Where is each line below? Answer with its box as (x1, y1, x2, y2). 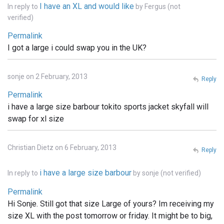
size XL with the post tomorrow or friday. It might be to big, (7, 211, 212, 221)
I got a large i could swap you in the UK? (7, 43, 146, 53)
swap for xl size (7, 114, 64, 124)
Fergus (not (144, 2, 180, 11)
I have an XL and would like (39, 1, 134, 11)
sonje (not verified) (142, 169, 201, 177)
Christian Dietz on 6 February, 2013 (7, 143, 116, 152)
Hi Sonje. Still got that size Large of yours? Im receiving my (7, 199, 214, 209)
